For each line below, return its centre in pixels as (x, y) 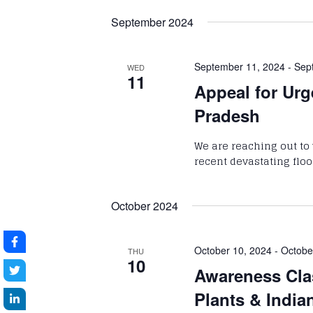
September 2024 (152, 22)
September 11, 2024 (240, 66)
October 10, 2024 (233, 250)
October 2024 (145, 205)
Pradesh (227, 115)
